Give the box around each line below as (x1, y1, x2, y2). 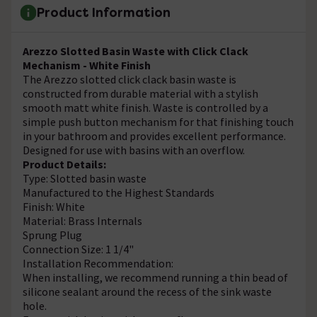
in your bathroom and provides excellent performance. (23, 128, 286, 143)
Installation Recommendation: (23, 255, 173, 270)
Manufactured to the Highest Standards (23, 185, 214, 200)
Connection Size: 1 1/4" (23, 241, 134, 256)
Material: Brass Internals (23, 213, 142, 228)
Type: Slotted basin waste (23, 171, 146, 185)
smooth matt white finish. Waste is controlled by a (23, 100, 268, 115)
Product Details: (23, 156, 106, 171)
